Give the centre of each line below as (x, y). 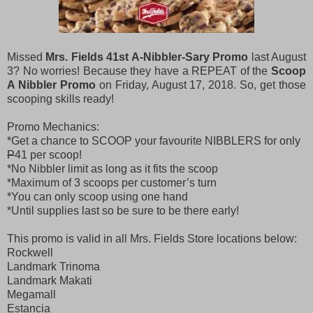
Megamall (31, 294)
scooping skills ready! (60, 99)
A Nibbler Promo (53, 85)
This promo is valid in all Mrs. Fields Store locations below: (152, 238)
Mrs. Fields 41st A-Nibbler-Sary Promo (147, 57)
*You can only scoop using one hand (97, 196)
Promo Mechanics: (53, 126)
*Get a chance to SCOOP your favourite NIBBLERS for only (154, 140)
